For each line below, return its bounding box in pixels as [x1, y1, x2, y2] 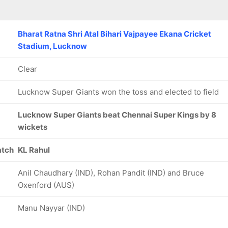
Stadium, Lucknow [18, 41, 87, 51]
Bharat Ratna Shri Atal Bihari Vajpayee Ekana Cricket [18, 29, 211, 39]
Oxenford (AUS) [18, 180, 74, 190]
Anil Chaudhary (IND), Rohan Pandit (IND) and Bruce [18, 168, 204, 178]
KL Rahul [18, 145, 50, 155]
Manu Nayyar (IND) [18, 203, 85, 213]
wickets [18, 122, 47, 132]
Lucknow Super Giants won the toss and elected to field [18, 87, 219, 97]
